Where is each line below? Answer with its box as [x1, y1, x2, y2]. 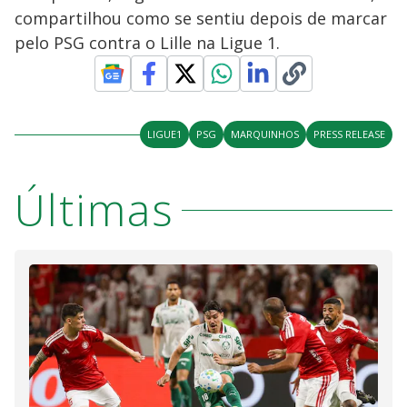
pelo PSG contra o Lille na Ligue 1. [15, 32, 280, 54]
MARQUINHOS [231, 127, 299, 141]
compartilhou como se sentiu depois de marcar [15, 7, 387, 29]
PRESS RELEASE [313, 127, 385, 141]
